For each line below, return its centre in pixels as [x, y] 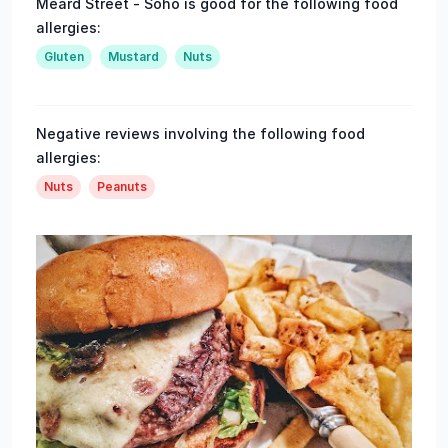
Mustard [133, 56]
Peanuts [122, 186]
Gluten [64, 56]
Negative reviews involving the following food [200, 133]
